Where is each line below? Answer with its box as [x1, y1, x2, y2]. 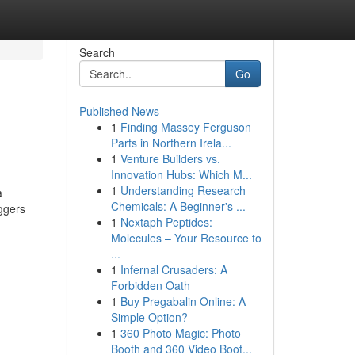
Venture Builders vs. [120, 151, 220, 166]
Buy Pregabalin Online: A [120, 293, 246, 309]
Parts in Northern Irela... [110, 135, 231, 151]
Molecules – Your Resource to [110, 230, 261, 246]
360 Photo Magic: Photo [120, 325, 241, 341]
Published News [78, 103, 159, 119]
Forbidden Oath [110, 277, 190, 293]
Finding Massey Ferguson [120, 119, 251, 135]
